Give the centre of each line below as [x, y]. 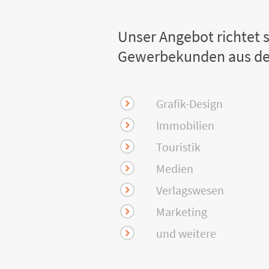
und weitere [186, 233]
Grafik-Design [189, 104]
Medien [175, 168]
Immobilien [185, 125]
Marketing [182, 212]
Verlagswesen [190, 190]
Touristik [178, 147]
